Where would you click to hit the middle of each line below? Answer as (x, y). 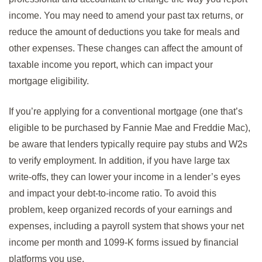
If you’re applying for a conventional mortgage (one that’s (126, 111)
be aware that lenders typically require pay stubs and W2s (128, 144)
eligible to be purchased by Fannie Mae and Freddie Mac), (130, 127)
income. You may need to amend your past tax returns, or (126, 15)
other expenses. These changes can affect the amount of (125, 48)
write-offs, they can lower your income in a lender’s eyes (125, 177)
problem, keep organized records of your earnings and (120, 209)
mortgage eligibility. (49, 81)
